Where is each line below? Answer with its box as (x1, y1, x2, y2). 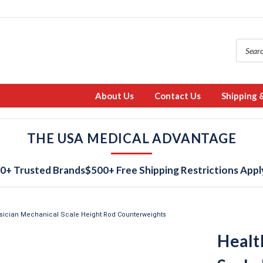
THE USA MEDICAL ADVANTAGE (26, 130, 237, 146)
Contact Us (154, 90, 201, 101)
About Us (95, 90, 134, 101)
